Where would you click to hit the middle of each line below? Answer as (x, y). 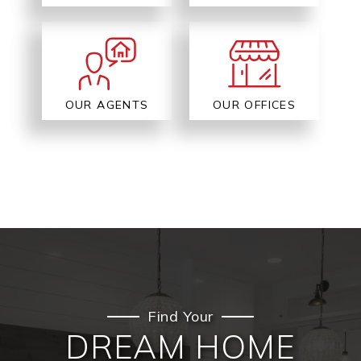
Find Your (180, 316)
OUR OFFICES (254, 105)
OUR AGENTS (107, 105)
